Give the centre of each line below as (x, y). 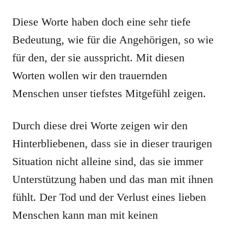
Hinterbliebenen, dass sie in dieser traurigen (112, 143)
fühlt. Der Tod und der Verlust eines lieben (109, 197)
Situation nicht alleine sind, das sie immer (108, 161)
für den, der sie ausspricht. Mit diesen (98, 58)
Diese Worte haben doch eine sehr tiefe (101, 22)
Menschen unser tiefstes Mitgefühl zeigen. (109, 93)
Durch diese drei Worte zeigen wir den (100, 125)
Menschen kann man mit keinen (85, 215)
